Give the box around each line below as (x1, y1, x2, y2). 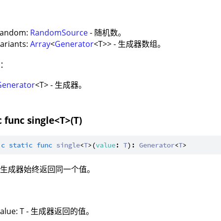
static (9, 140, 33, 149)
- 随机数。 (88, 27, 126, 38)
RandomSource (30, 27, 88, 38)
